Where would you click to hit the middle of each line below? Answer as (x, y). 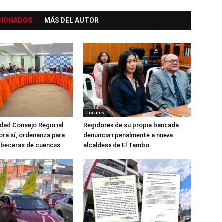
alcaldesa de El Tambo (116, 145)
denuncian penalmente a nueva (128, 135)
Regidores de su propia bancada (131, 125)
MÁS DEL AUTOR (71, 20)
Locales (95, 112)
